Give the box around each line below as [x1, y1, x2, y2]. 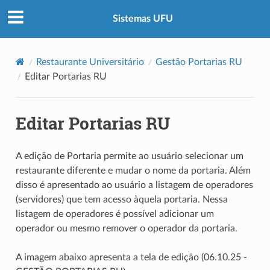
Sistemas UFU [113, 14, 173, 24]
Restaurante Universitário [36, 57, 144, 67]
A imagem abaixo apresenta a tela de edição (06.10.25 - [15, 252, 247, 262]
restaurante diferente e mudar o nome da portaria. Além [15, 165, 251, 175]
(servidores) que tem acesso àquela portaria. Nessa [15, 194, 228, 204]
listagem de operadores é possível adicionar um [15, 209, 214, 219]
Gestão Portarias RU [155, 57, 242, 67]
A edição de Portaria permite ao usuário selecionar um [15, 151, 243, 161]
